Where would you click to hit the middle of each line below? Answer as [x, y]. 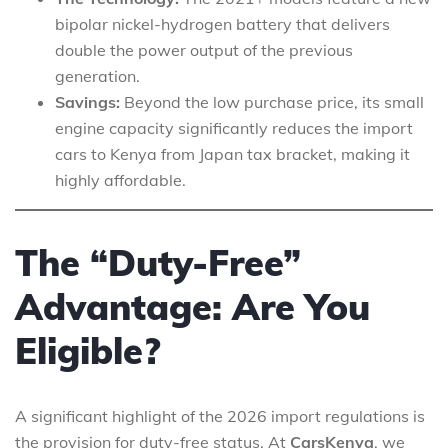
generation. [97, 75]
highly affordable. [120, 179]
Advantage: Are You [192, 306]
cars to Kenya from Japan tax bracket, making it [232, 153]
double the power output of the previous [204, 49]
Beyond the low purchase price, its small [272, 101]
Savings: [87, 101]
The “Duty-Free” [158, 262]
